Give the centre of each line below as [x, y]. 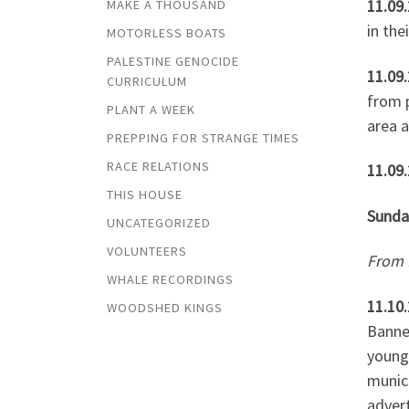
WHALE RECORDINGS [170, 279]
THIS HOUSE [145, 194]
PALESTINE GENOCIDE [173, 62]
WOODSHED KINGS [165, 307]
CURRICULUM [147, 82]
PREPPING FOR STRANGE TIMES [203, 138]
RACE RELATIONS [158, 166]
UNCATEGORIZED [159, 222]
